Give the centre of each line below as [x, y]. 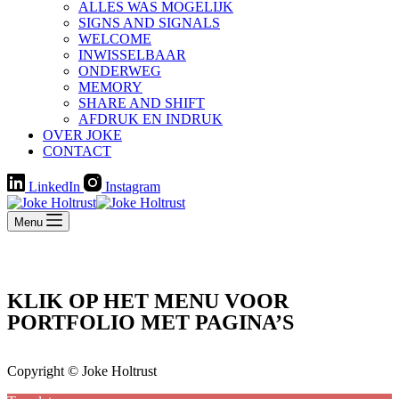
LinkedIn [54, 187]
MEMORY [110, 87]
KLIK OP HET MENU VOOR [148, 301]
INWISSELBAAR [132, 55]
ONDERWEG [120, 71]
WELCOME [115, 39]
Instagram [133, 187]
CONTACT [77, 151]
